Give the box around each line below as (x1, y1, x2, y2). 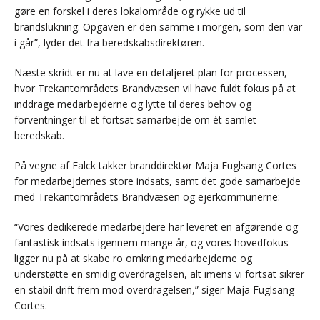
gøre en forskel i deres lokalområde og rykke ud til (14, 4, 246, 19)
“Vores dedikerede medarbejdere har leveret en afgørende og (14, 220, 298, 234)
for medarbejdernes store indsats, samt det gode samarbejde (14, 174, 301, 189)
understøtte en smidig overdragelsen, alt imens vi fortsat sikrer (14, 267, 304, 281)
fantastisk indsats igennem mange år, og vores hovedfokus (14, 236, 289, 250)
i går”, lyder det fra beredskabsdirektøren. (14, 36, 204, 50)
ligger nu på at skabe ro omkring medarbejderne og (14, 251, 252, 266)
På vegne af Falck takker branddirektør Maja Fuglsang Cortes (14, 159, 296, 173)
